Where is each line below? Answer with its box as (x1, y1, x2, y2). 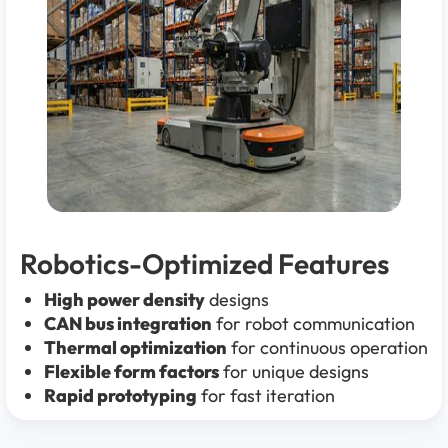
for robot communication (212, 312, 415, 335)
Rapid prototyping (44, 384, 197, 407)
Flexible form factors (44, 360, 219, 383)
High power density (44, 288, 205, 311)
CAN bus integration (44, 312, 212, 335)
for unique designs (219, 360, 369, 383)
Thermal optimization (44, 336, 227, 359)
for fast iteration (197, 384, 335, 407)
